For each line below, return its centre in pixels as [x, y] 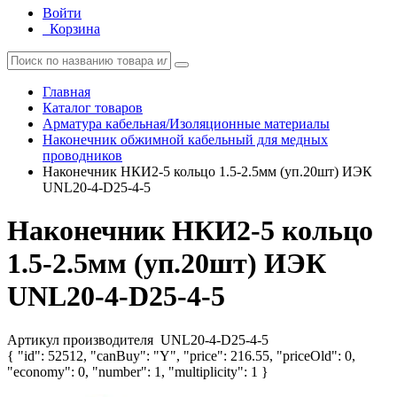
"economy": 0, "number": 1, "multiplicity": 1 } [138, 371]
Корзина [75, 29]
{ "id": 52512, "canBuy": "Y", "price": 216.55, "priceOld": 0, [181, 355]
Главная [66, 92]
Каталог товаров [93, 108]
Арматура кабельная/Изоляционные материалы [186, 124]
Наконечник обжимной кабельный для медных [185, 140]
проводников [82, 156]
